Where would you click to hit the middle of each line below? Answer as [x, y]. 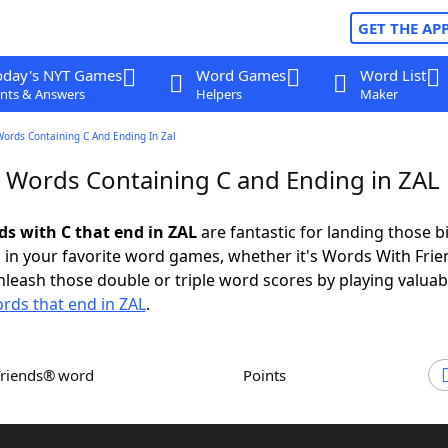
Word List [392, 75]
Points [269, 375]
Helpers [218, 94]
